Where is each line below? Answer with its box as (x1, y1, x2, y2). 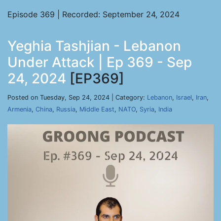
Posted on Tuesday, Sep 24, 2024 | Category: (7, 94, 147, 101)
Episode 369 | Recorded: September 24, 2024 (7, 9, 180, 19)
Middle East (79, 106, 114, 113)
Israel (176, 94, 192, 101)
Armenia (7, 106, 32, 113)
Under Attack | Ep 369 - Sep (7, 54, 192, 71)
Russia (56, 106, 75, 113)
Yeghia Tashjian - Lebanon (7, 37, 181, 54)
